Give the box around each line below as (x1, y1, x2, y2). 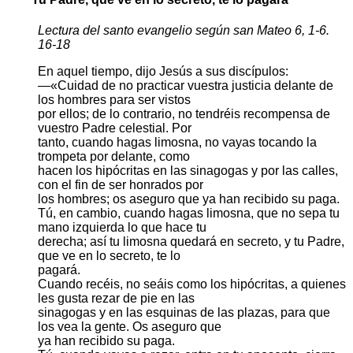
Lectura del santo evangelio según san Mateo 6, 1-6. (38, 24, 329, 38)
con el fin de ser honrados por (38, 178, 203, 192)
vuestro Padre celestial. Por (38, 121, 191, 136)
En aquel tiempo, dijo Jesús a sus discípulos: (38, 65, 288, 79)
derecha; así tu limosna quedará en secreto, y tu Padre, (38, 235, 344, 249)
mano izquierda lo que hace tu (38, 221, 206, 235)
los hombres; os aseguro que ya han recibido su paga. (38, 192, 340, 206)
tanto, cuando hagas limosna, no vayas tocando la (38, 136, 317, 150)
